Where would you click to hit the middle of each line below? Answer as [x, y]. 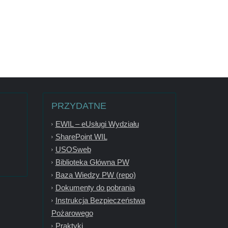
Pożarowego [72, 213]
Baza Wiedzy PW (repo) [95, 175]
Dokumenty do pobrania [95, 187]
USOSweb [73, 149]
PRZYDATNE [79, 106]
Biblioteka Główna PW [92, 162]
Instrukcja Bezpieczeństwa [100, 200]
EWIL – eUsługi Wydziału [97, 124]
